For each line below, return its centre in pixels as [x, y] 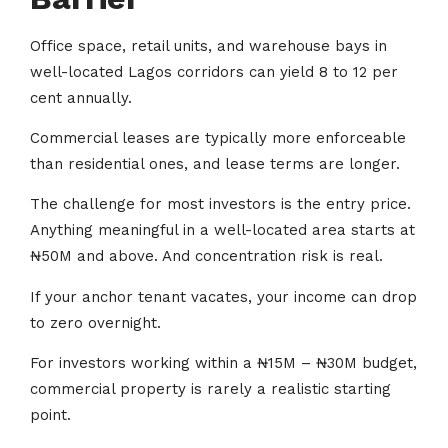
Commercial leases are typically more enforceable [218, 138]
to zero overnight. [95, 322]
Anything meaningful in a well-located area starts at [222, 230]
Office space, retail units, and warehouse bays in [208, 45]
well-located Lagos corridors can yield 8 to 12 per [214, 71]
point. [50, 415]
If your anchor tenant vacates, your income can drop [223, 296]
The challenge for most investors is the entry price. [220, 204]
